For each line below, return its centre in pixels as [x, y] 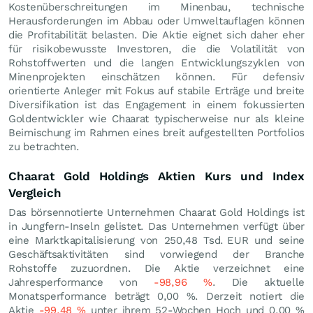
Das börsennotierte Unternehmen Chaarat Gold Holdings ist [156, 212]
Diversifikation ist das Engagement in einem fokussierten [156, 104]
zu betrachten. [44, 146]
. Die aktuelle [258, 282]
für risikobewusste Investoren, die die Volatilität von [156, 49]
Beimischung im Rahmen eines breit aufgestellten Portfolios [156, 132]
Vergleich [35, 192]
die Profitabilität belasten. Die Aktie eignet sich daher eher [156, 35]
